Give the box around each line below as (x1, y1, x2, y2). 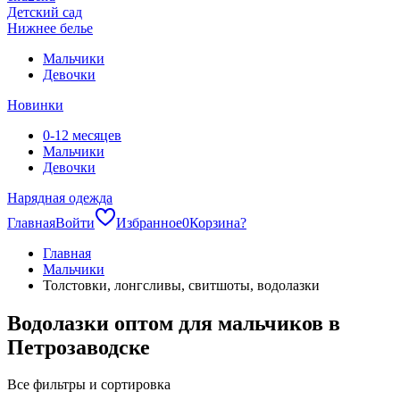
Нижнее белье (7, 20, 93, 36)
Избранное (116, 214, 182, 230)
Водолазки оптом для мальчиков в (7, 311, 340, 335)
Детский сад (7, 4, 82, 20)
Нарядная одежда (7, 189, 112, 205)
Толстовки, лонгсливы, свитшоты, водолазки (43, 277, 320, 293)
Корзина (189, 214, 240, 230)
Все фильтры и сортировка (7, 377, 171, 393)
